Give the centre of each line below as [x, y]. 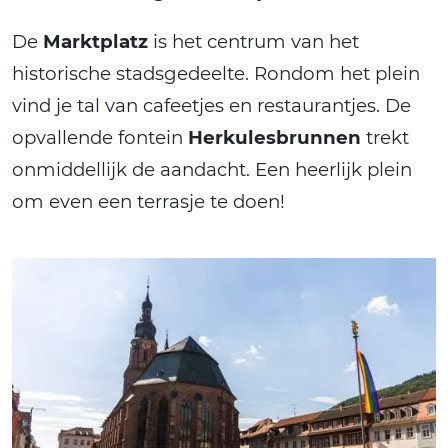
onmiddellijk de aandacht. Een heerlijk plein [212, 170]
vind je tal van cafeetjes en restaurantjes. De [211, 106]
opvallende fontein [100, 138]
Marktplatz [95, 42]
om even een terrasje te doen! [148, 202]
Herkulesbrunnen [274, 138]
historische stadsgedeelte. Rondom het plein [216, 74]
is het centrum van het [253, 42]
